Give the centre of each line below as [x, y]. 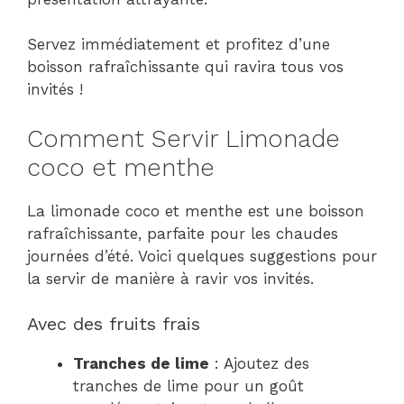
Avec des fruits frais [114, 324]
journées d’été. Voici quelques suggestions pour [202, 256]
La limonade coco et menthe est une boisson [196, 211]
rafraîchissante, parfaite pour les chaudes [183, 233]
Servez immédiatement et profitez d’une [179, 44]
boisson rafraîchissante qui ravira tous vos [185, 67]
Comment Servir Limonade [184, 138]
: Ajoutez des [259, 363]
